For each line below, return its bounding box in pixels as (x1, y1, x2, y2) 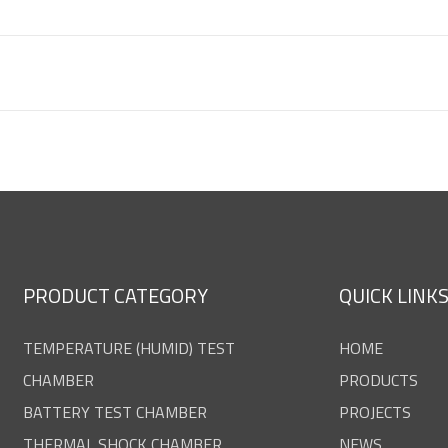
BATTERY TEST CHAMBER (23, 400, 208, 424)
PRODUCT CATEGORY (23, 280, 209, 311)
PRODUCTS (339, 368, 419, 392)
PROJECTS (339, 400, 412, 424)
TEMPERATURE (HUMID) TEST (23, 336, 236, 360)
